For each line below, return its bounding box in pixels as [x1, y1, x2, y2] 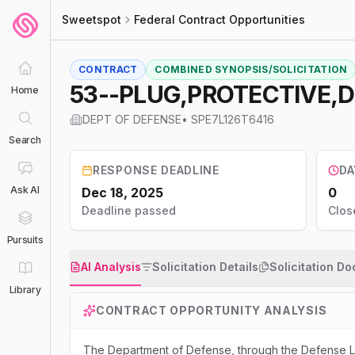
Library [9, 284, 41, 296]
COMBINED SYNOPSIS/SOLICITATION [155, 63, 348, 75]
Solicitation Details [152, 260, 258, 273]
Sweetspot [62, 13, 121, 26]
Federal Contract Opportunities [134, 13, 305, 26]
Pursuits [6, 234, 44, 246]
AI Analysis [81, 260, 141, 273]
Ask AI [10, 184, 40, 196]
